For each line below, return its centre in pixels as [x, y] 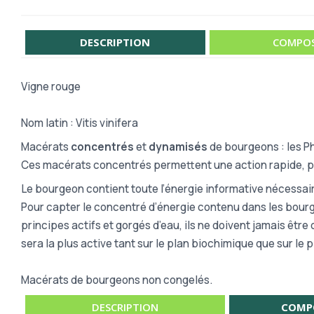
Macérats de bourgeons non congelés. [117, 280]
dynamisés [178, 146]
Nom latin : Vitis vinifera [80, 123]
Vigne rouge [51, 86]
